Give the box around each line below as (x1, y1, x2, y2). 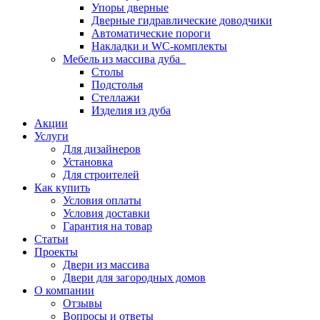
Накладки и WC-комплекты (91, 40, 227, 52)
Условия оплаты (63, 194, 141, 206)
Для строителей (63, 169, 139, 181)
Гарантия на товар (63, 220, 152, 232)
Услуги (34, 130, 69, 142)
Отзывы (63, 297, 102, 309)
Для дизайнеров (63, 143, 141, 155)
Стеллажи (91, 91, 140, 104)
